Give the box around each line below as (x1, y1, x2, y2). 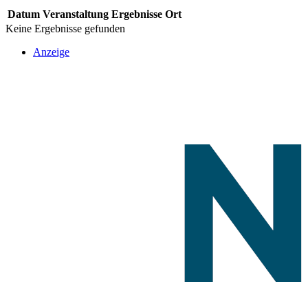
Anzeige (33, 45, 69, 58)
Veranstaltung (43, 8, 109, 20)
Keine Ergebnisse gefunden (5, 22, 125, 34)
